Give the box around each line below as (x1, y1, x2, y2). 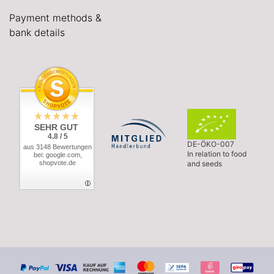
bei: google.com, (33, 150, 82, 158)
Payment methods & (9, 11, 102, 24)
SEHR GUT (34, 122, 78, 132)
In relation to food (187, 149, 246, 159)
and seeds (187, 159, 222, 169)
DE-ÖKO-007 (187, 139, 234, 149)
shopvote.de (39, 158, 76, 166)
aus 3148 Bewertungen (23, 143, 92, 150)
